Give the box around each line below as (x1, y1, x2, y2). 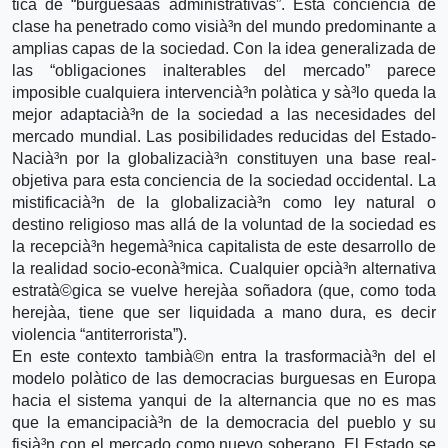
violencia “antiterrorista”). (12, 325, 187, 343)
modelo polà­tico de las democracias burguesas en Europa (12, 369, 436, 387)
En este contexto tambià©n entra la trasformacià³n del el (12, 347, 436, 365)
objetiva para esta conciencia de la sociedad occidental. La (12, 171, 436, 189)
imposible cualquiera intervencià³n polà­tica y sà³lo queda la (12, 83, 436, 101)
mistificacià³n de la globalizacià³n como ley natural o (12, 193, 436, 211)
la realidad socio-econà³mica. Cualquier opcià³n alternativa (12, 259, 436, 277)
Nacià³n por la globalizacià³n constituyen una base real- (12, 149, 436, 167)
